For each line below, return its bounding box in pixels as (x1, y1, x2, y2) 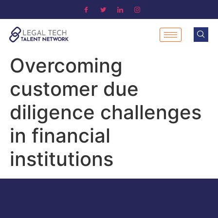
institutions (10, 147, 113, 171)
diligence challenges (10, 100, 201, 124)
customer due (10, 77, 139, 101)
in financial (10, 124, 110, 147)
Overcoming (10, 54, 123, 77)
